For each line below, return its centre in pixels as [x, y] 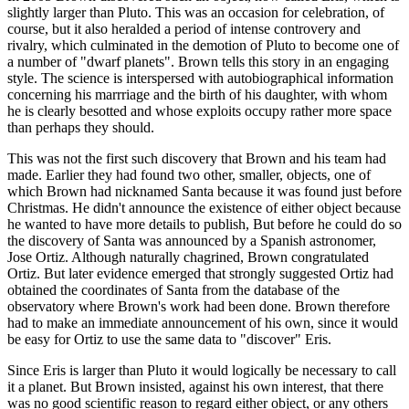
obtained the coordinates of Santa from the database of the [173, 290]
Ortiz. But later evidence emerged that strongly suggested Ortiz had [200, 274]
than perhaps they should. [81, 128]
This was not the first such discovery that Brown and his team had [197, 159]
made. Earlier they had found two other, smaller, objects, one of [189, 175]
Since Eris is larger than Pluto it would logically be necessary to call [202, 371]
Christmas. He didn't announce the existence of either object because [204, 208]
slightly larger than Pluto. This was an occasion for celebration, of [196, 13]
